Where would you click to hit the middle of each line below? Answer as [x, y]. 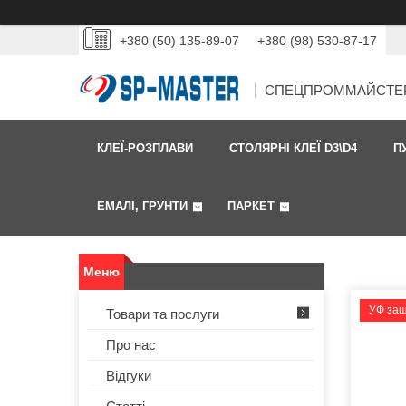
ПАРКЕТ [251, 207]
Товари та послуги [163, 314]
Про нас [131, 345]
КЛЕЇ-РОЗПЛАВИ [145, 149]
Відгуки [129, 376]
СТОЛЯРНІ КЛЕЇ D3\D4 [293, 149]
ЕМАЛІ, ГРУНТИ [142, 207]
